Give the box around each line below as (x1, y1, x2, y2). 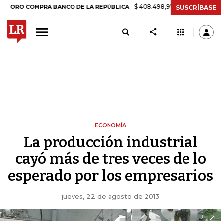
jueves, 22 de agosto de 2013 (62, 192, 159, 200)
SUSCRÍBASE (176, 3, 216, 11)
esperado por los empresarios (8, 167, 213, 184)
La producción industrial (23, 133, 198, 151)
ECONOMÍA (95, 122, 126, 129)
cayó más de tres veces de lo (15, 150, 206, 168)
